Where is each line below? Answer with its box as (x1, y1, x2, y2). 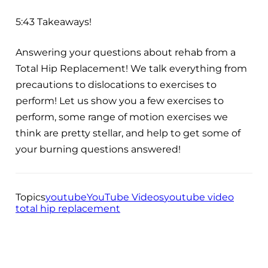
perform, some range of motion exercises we (16, 111, 228, 123)
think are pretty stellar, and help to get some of (16, 127, 240, 139)
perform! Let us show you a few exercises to (16, 95, 224, 106)
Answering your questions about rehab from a (16, 46, 236, 58)
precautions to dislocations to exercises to (16, 78, 217, 90)
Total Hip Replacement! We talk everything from (16, 62, 247, 74)
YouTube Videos (87, 191, 164, 203)
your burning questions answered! (16, 143, 181, 155)
